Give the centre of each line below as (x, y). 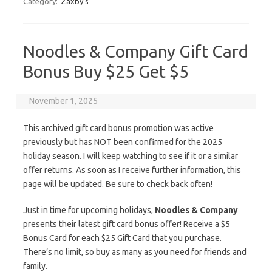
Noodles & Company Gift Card (136, 51)
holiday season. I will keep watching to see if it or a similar (131, 156)
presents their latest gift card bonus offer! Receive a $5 (127, 224)
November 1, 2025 (64, 101)
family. (35, 266)
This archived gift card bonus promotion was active (118, 128)
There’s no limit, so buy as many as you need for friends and (135, 252)
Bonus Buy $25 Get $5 (106, 71)
